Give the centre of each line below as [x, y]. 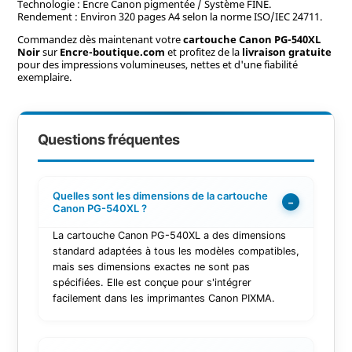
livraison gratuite [286, 51]
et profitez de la [203, 51]
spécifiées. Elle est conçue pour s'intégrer [152, 283]
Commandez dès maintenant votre [100, 39]
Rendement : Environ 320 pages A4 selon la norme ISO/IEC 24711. [169, 16]
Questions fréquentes [108, 140]
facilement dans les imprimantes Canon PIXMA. [163, 299]
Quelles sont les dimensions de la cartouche [160, 196]
